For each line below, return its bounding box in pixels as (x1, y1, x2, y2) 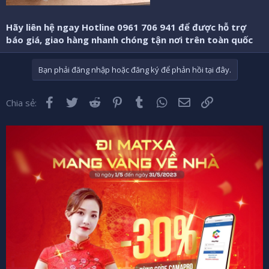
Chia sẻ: (6, 96, 37, 109)
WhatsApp (169, 95, 212, 107)
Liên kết (214, 95, 246, 107)
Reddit (101, 95, 130, 107)
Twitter (79, 95, 111, 107)
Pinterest (124, 95, 163, 107)
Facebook (56, 95, 97, 107)
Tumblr (147, 95, 177, 107)
